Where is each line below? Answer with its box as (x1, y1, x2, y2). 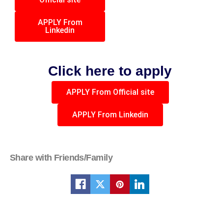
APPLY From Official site (66, 87, 154, 97)
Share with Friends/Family (10, 153, 112, 163)
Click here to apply (48, 63, 172, 79)
